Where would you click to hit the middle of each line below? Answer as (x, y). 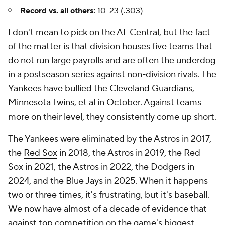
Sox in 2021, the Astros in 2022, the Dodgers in (101, 167)
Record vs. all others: (58, 11)
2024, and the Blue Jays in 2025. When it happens (108, 181)
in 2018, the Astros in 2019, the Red (129, 153)
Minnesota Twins (41, 103)
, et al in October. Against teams (138, 103)
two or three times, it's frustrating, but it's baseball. (109, 195)
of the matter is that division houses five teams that (110, 47)
